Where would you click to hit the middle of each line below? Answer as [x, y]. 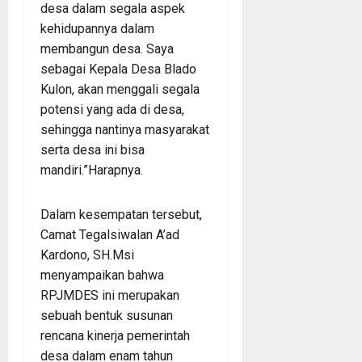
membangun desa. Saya [107, 48]
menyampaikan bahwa [102, 275]
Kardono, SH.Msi [87, 255]
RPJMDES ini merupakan [110, 295]
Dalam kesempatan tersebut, [121, 214]
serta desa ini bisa [93, 149]
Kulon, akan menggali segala [120, 89]
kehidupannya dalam [97, 28]
